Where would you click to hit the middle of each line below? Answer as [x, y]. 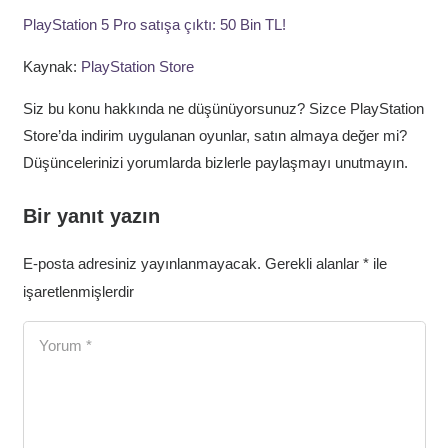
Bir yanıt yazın [94, 215]
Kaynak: [51, 66]
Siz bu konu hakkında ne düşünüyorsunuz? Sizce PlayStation [223, 108]
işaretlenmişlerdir [78, 291]
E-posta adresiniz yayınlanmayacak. [141, 263]
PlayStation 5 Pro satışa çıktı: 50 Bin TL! [154, 24]
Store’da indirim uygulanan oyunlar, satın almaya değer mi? [214, 135]
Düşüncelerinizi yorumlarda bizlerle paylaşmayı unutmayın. [215, 162]
